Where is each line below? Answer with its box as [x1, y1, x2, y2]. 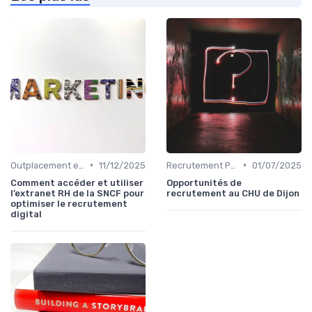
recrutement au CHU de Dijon [166, 187, 299, 198]
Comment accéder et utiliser [10, 177, 143, 188]
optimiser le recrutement [10, 198, 127, 209]
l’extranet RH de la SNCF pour [10, 187, 144, 198]
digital [10, 208, 42, 219]
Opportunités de [166, 177, 242, 188]
